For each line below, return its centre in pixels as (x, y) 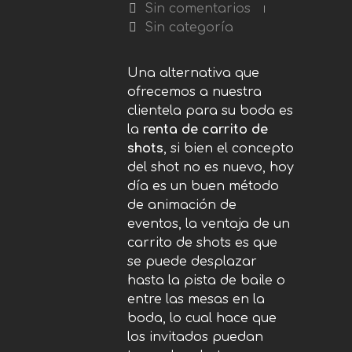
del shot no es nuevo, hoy (211, 167)
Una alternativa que (193, 73)
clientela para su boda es (210, 111)
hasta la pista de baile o (206, 280)
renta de (170, 130)
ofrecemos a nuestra (194, 92)
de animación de (182, 205)
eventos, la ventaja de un (209, 224)
